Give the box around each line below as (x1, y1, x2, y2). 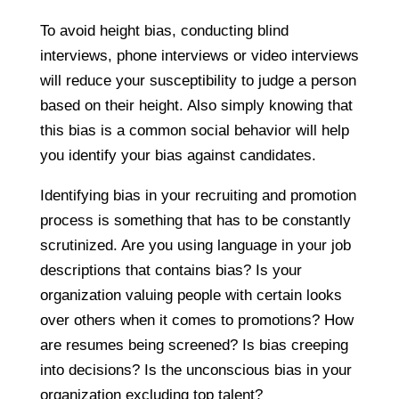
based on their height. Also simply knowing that (39, 97, 353, 115)
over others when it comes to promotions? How (39, 312, 354, 330)
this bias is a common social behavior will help (39, 122, 349, 140)
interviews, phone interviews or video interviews (39, 47, 359, 65)
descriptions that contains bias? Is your (39, 262, 302, 280)
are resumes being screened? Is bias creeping (39, 337, 348, 354)
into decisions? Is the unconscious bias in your (39, 362, 352, 379)
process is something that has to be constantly (39, 212, 351, 230)
